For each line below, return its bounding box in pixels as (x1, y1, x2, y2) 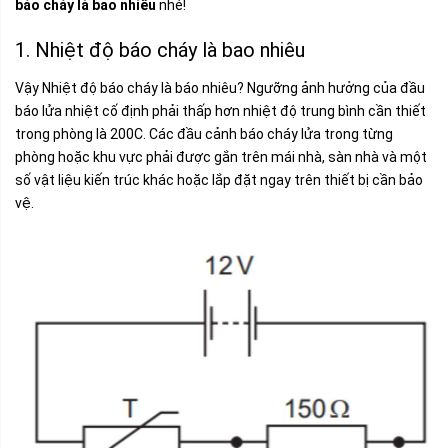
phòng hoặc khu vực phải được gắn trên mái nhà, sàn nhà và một (15, 149, 427, 165)
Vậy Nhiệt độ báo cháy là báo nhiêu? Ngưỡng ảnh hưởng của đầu (15, 80, 425, 96)
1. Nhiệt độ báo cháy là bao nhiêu (15, 38, 305, 62)
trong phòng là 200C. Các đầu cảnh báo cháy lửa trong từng (15, 126, 393, 142)
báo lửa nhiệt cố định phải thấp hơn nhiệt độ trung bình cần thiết (15, 103, 426, 119)
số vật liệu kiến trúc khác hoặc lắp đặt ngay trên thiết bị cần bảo (15, 172, 423, 188)
